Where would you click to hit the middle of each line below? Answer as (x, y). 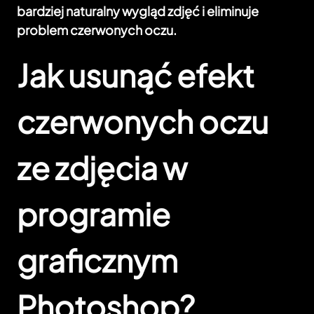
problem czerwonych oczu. (97, 30)
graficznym (97, 260)
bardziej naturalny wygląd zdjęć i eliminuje (138, 11)
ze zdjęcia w (102, 168)
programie (94, 214)
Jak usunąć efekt (136, 75)
